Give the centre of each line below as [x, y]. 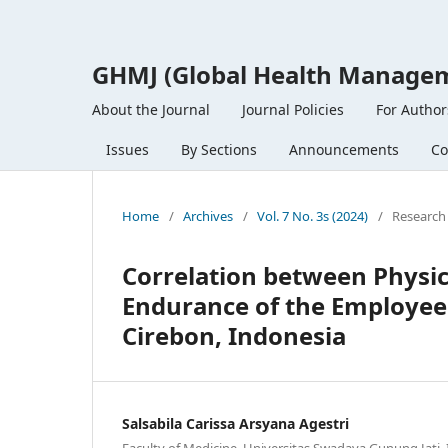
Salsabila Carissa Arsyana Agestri [235, 423]
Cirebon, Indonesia [234, 335]
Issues [127, 149]
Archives [208, 215]
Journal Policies [293, 109]
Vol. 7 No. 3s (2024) [312, 215]
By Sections [219, 149]
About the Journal [151, 109]
